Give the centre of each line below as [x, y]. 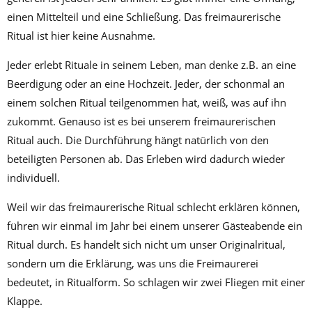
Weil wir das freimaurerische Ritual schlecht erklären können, [154, 207]
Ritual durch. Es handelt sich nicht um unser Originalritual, [146, 245]
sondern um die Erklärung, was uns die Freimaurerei [133, 264]
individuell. [33, 178]
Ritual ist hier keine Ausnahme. [81, 36]
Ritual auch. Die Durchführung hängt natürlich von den [138, 140]
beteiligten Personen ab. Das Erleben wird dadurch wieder [146, 159]
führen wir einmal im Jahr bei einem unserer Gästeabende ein [155, 226]
